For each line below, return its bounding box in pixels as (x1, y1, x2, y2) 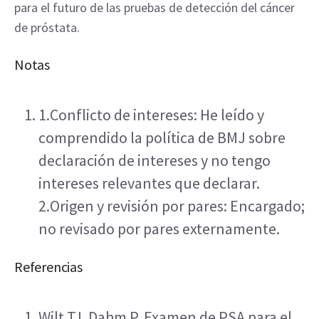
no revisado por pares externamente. (38, 219, 280, 239)
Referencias (14, 258, 83, 276)
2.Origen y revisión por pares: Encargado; (38, 196, 305, 216)
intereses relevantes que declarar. (38, 173, 260, 193)
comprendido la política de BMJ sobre (38, 127, 286, 147)
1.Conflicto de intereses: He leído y (38, 105, 264, 125)
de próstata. (14, 19, 80, 36)
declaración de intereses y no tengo (38, 150, 271, 170)
